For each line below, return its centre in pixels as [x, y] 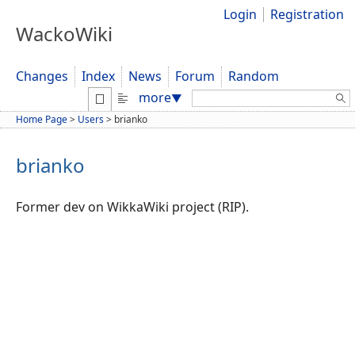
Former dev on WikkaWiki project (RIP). [132, 206]
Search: [214, 96]
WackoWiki [64, 34]
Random [254, 76]
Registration [307, 14]
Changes [42, 76]
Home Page [42, 119]
